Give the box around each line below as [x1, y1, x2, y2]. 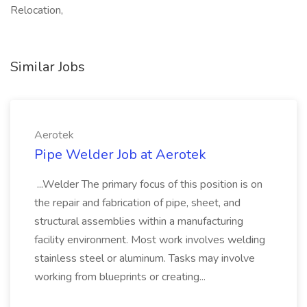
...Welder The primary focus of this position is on [34, 177, 262, 192]
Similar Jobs [10, 58, 85, 76]
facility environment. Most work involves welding [34, 232, 265, 247]
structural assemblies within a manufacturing [34, 214, 243, 229]
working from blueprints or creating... [34, 269, 208, 284]
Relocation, [10, 3, 63, 18]
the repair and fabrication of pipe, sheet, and [34, 195, 241, 210]
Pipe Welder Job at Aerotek [34, 145, 206, 164]
